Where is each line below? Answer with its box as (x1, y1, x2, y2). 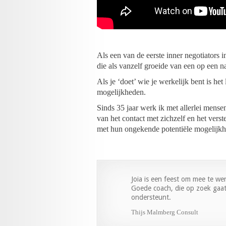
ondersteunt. (131, 193, 171, 201)
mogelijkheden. (97, 87, 146, 96)
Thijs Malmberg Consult (131, 208, 198, 216)
